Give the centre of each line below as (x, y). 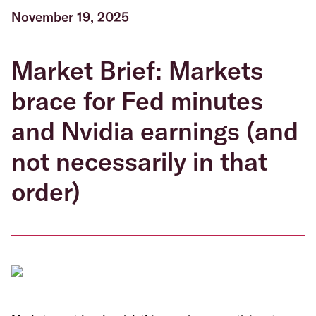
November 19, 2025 (70, 17)
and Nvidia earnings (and (155, 131)
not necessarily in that (139, 161)
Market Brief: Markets (137, 70)
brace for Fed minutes (137, 101)
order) (46, 192)
